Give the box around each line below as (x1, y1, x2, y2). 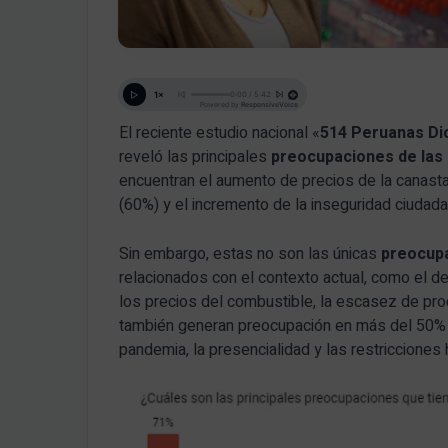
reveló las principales (119, 144, 272, 169)
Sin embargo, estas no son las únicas (119, 241, 382, 266)
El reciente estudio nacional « (119, 120, 321, 145)
